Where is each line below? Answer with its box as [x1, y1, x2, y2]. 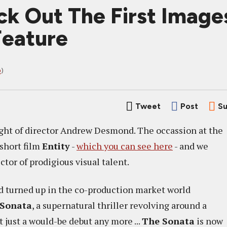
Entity [42, 140, 70, 152]
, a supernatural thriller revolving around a [32, 199, 207, 211]
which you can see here [77, 140, 173, 152]
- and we [173, 140, 208, 152]
